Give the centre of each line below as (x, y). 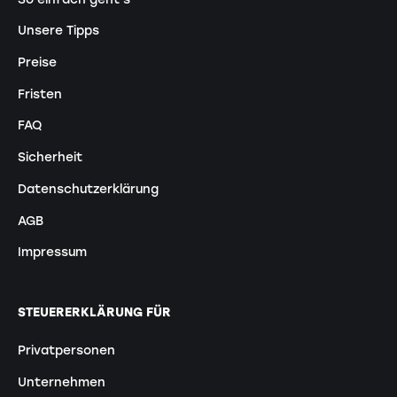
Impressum (52, 252)
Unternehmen (61, 381)
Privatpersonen (66, 350)
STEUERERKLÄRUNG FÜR (94, 311)
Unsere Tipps (58, 31)
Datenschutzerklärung (88, 188)
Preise (37, 62)
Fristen (39, 93)
